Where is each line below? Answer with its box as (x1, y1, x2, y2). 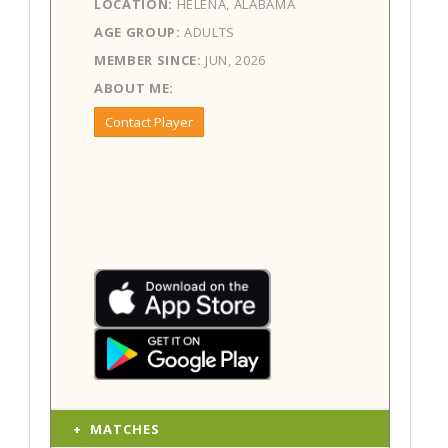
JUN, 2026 (201, 51, 266, 70)
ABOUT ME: (94, 79, 174, 98)
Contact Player (105, 113, 193, 132)
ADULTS (180, 23, 236, 42)
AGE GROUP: (94, 23, 181, 42)
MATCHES (90, 420, 160, 439)
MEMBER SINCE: (94, 51, 202, 70)
